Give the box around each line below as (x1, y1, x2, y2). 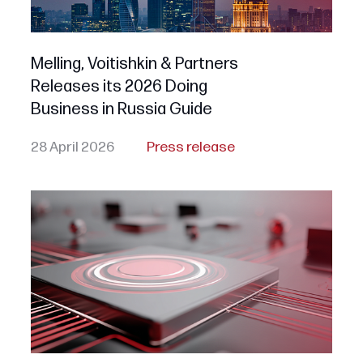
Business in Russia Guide (30, 99, 212, 119)
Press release (146, 139, 235, 156)
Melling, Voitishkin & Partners (30, 53, 238, 74)
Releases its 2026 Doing (30, 76, 207, 96)
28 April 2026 (30, 139, 114, 156)
